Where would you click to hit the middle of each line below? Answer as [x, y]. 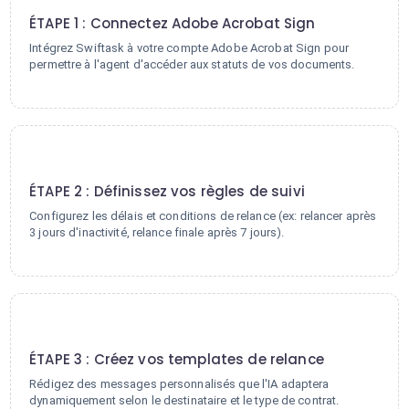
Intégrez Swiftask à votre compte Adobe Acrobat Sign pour [189, 48]
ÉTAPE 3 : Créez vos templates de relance [177, 359]
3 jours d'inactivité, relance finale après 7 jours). [157, 232]
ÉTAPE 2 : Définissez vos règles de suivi [167, 191]
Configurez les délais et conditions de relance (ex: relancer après [203, 216]
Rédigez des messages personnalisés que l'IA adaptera [179, 384]
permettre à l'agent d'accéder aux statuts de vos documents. [192, 64]
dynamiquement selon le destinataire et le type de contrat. [184, 400]
